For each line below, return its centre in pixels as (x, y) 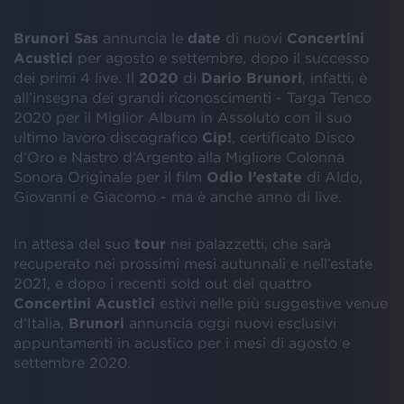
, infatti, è (335, 78)
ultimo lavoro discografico (108, 137)
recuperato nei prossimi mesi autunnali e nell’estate (193, 263)
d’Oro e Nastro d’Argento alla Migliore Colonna (179, 157)
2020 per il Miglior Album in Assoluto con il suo (183, 117)
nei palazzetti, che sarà (248, 243)
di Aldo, (332, 177)
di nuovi (254, 38)
